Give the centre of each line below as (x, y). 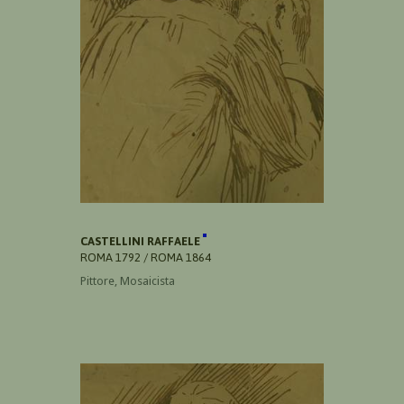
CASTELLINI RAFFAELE (142, 242)
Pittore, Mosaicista (128, 281)
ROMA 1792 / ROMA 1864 (146, 258)
